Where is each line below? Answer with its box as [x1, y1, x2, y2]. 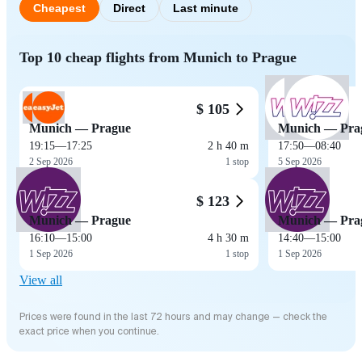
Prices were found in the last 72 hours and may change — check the [19, 309, 327, 323]
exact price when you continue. [19, 324, 159, 338]
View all [19, 272, 62, 287]
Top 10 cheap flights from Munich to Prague [19, 48, 297, 65]
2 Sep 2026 [29, 155, 73, 167]
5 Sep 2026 [278, 155, 322, 167]
